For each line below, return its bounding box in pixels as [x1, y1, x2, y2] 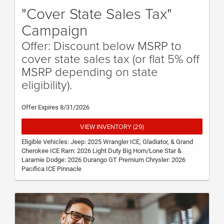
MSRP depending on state [21, 62, 158, 79]
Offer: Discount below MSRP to [21, 36, 181, 53]
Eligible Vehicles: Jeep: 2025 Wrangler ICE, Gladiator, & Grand [21, 138, 193, 146]
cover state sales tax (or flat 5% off [21, 49, 199, 66]
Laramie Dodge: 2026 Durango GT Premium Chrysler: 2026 [21, 156, 185, 164]
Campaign [21, 19, 87, 40]
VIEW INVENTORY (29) [80, 121, 144, 131]
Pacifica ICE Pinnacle [21, 165, 81, 173]
